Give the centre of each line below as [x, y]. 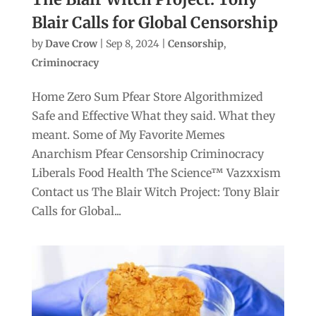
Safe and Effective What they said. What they [153, 116]
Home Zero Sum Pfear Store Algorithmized [147, 97]
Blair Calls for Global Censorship [154, 23]
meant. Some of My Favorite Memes [128, 135]
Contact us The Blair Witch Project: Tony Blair [155, 192]
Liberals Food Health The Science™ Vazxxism [156, 173]
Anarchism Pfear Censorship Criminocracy [147, 154]
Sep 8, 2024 [132, 44]
